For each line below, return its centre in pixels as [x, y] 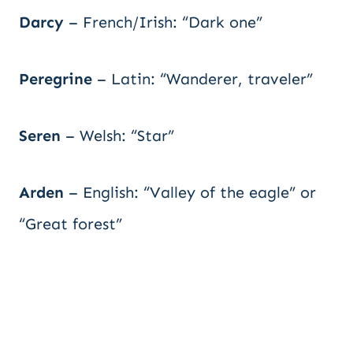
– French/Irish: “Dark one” [163, 22]
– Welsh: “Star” [117, 136]
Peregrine [56, 79]
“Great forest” [71, 224]
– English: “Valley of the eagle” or [190, 192]
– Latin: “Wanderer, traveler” [203, 79]
